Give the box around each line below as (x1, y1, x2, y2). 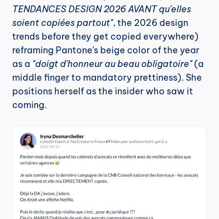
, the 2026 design (113, 17, 188, 29)
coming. (12, 99, 47, 111)
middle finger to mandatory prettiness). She (12, 72, 202, 84)
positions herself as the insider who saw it (12, 86, 193, 97)
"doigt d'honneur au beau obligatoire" (32, 58, 192, 70)
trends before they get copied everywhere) (12, 31, 198, 43)
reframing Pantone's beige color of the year (12, 44, 199, 56)
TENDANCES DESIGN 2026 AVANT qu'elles (12, 3, 191, 15)
